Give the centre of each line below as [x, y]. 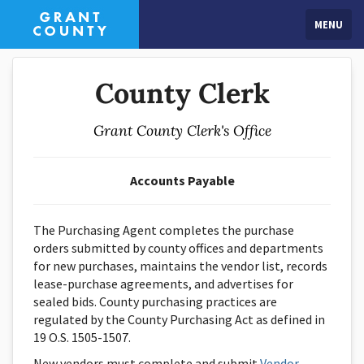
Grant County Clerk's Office [182, 130]
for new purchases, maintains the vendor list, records [180, 266]
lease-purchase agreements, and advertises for [163, 284]
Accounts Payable [182, 180]
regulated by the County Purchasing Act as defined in [179, 319]
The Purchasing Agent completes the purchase [164, 230]
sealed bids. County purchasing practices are [155, 301]
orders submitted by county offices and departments [178, 248]
